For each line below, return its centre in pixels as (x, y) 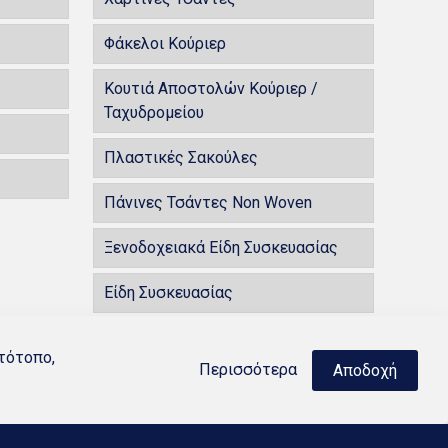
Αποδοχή (365, 370)
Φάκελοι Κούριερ (165, 43)
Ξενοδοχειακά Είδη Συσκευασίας (221, 247)
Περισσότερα (248, 369)
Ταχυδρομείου (154, 112)
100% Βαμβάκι (156, 337)
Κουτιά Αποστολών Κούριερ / (211, 88)
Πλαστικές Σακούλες (181, 157)
